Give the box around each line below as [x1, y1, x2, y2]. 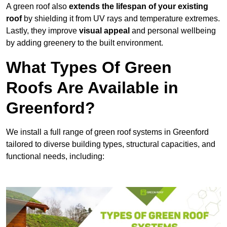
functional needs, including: [6, 152, 104, 161]
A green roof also [6, 2, 69, 11]
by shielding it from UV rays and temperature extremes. [22, 14, 220, 23]
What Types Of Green [6, 58, 172, 77]
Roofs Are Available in [6, 79, 178, 97]
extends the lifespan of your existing [69, 2, 208, 11]
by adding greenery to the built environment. [6, 39, 163, 48]
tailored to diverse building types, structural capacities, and [6, 140, 215, 149]
